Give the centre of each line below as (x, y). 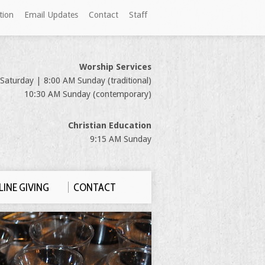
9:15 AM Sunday (121, 139)
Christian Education (110, 125)
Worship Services (115, 67)
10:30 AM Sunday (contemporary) (88, 94)
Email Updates (51, 15)
